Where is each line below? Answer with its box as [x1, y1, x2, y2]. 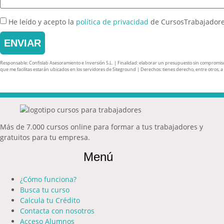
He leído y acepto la [8, 16, 76, 26]
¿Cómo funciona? [20, 174, 76, 184]
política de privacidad [76, 16, 148, 26]
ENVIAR [4, 37, 41, 48]
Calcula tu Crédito [20, 195, 80, 205]
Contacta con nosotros [20, 205, 94, 215]
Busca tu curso [20, 184, 69, 194]
